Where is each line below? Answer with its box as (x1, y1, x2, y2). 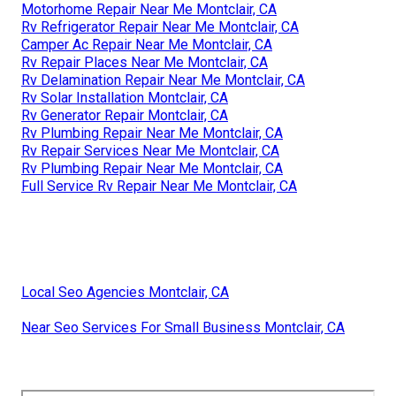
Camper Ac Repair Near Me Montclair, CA (21, 35, 272, 53)
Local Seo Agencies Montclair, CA (21, 283, 229, 301)
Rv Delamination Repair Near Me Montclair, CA (21, 71, 305, 88)
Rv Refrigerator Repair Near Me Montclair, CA (21, 18, 299, 35)
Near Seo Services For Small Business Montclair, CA (21, 318, 345, 336)
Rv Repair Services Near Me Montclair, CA (21, 141, 279, 159)
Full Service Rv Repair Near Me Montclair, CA (21, 177, 297, 194)
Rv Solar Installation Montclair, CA (21, 88, 228, 106)
